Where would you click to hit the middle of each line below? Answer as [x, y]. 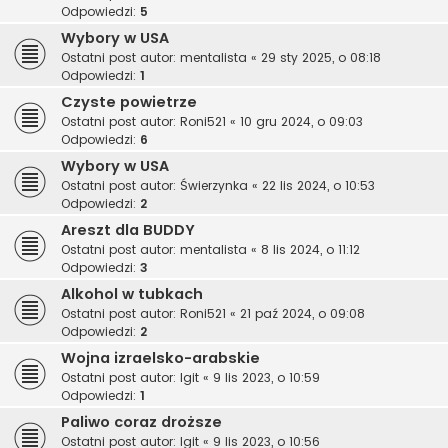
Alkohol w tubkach [132, 294]
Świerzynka [214, 186]
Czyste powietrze [129, 102]
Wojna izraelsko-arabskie [160, 358]
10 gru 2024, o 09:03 [301, 122]
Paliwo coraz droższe [141, 422]
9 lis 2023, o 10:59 [266, 378]
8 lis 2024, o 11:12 [310, 250]
